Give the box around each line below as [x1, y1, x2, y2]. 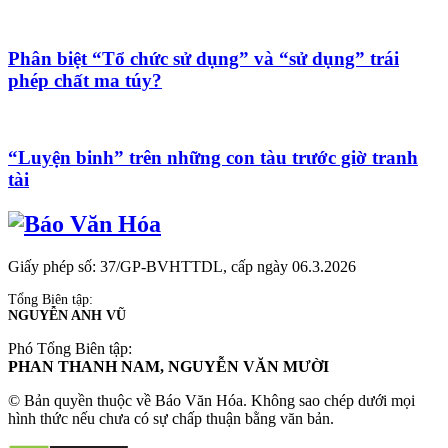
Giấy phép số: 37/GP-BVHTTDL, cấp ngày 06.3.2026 [8, 257, 356, 275]
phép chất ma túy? [8, 69, 162, 91]
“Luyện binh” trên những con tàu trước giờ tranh [8, 146, 418, 168]
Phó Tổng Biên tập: [8, 339, 132, 357]
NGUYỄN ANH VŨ [8, 307, 126, 323]
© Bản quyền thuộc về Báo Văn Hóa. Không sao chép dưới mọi [8, 391, 415, 409]
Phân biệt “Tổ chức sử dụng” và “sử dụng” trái [8, 47, 399, 69]
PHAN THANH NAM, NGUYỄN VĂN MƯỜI [8, 357, 329, 375]
